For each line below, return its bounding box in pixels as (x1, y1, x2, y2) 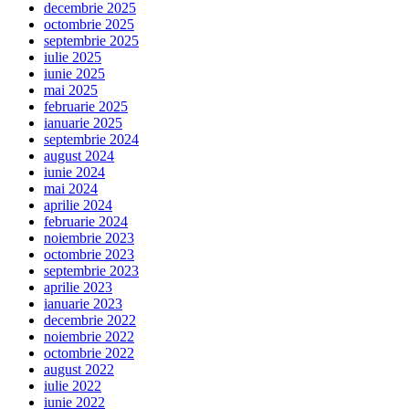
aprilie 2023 (44, 279, 112, 296)
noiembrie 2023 (44, 230, 134, 246)
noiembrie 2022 (44, 329, 134, 345)
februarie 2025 (44, 99, 128, 115)
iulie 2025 (44, 49, 101, 66)
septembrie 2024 (44, 131, 139, 148)
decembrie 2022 (44, 312, 136, 329)
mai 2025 (44, 82, 98, 99)
